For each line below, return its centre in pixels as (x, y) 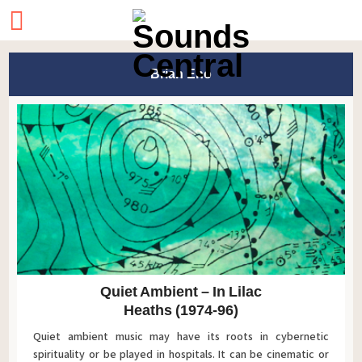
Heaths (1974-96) (181, 310)
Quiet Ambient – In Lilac (181, 291)
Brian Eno (181, 74)
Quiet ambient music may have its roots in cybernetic (181, 337)
